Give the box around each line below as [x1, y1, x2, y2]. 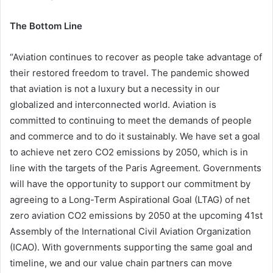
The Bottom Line [10, 20, 82, 32]
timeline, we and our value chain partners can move [10, 257, 232, 269]
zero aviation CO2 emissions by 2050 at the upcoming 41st [10, 210, 263, 222]
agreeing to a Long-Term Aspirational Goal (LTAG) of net [10, 194, 250, 206]
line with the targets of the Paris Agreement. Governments [10, 162, 261, 174]
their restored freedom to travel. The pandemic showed [10, 67, 249, 79]
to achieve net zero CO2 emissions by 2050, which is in [10, 146, 248, 158]
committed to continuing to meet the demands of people [10, 115, 252, 127]
